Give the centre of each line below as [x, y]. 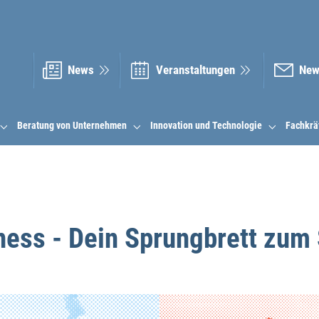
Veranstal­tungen [196, 69]
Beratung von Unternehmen [72, 126]
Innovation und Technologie [206, 126]
